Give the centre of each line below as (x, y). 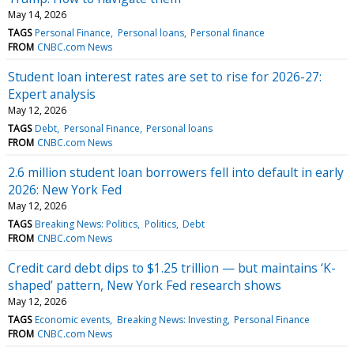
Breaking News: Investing (172, 319)
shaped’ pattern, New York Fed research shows (145, 285)
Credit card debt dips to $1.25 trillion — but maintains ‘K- (172, 267)
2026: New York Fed (65, 189)
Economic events (73, 319)
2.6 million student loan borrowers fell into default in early (176, 172)
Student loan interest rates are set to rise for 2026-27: (165, 76)
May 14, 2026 (37, 14)
